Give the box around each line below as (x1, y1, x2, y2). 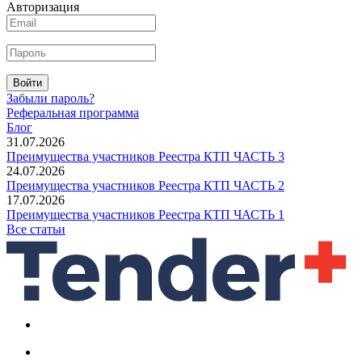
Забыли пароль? (6, 90, 95, 105)
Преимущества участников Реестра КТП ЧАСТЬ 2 (6, 178, 284, 192)
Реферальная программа (6, 105, 139, 120)
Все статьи (6, 221, 65, 236)
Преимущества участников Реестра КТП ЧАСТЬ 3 (6, 149, 284, 163)
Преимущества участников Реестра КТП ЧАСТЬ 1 (6, 207, 284, 221)
